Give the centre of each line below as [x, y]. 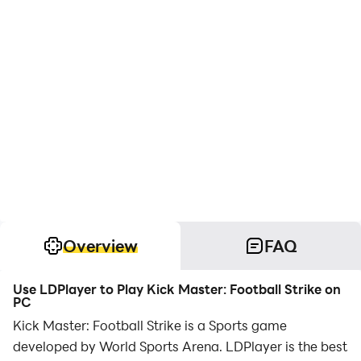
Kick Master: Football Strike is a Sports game [150, 325]
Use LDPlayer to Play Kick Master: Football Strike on [177, 289]
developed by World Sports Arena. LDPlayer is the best [180, 346]
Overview [100, 246]
